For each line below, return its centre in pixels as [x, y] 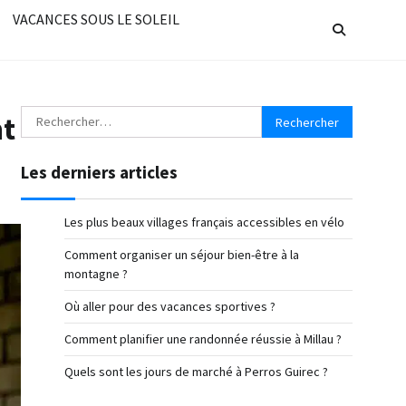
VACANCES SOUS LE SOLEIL [96, 19]
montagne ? [96, 274]
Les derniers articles [99, 172]
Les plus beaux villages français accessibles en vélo [204, 222]
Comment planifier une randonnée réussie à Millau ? [203, 339]
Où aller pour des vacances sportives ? [170, 306]
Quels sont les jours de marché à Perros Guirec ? [196, 372]
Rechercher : [58, 116]
